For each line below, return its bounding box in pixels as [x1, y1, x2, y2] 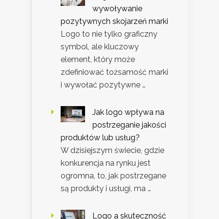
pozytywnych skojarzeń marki [61, 16, 168, 26]
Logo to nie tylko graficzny [61, 29, 157, 39]
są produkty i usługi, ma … [61, 183, 151, 193]
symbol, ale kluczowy [61, 42, 139, 51]
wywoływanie [92, 3, 142, 13]
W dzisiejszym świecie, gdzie [61, 145, 164, 155]
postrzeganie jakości [92, 120, 166, 130]
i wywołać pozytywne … [61, 80, 146, 89]
